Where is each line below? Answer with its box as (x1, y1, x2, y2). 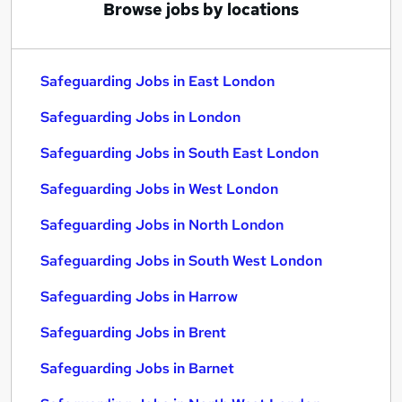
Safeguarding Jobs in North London (40, 215, 284, 234)
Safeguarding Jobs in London (40, 108, 240, 127)
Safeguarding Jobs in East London (40, 72, 275, 91)
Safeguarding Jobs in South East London (40, 144, 319, 162)
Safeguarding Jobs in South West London (40, 251, 322, 270)
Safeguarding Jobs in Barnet (40, 359, 234, 378)
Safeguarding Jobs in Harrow (40, 287, 238, 306)
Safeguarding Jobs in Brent (40, 323, 226, 342)
